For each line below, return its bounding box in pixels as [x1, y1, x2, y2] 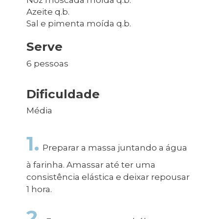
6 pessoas [26, 58, 68, 68]
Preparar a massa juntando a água [41, 142, 188, 153]
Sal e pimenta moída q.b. [26, 18, 131, 29]
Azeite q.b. [26, 6, 69, 17]
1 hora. [26, 184, 52, 195]
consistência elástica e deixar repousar [26, 172, 190, 182]
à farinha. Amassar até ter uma [26, 159, 155, 170]
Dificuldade [26, 86, 100, 101]
